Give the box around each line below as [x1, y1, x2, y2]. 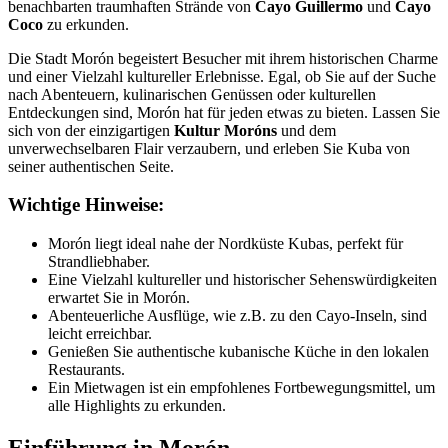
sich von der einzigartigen [8, 121, 174, 139]
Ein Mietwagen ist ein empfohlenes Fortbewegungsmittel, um [48, 379, 435, 397]
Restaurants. [48, 361, 125, 379]
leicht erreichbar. [48, 325, 152, 343]
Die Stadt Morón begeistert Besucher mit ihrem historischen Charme [8, 49, 438, 67]
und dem [277, 121, 336, 139]
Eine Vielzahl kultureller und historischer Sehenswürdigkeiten [48, 271, 437, 289]
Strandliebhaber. [48, 253, 150, 271]
